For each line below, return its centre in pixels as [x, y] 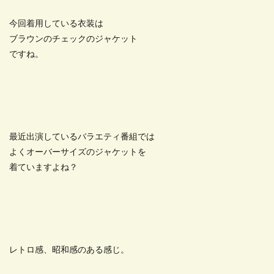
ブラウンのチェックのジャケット [73, 39]
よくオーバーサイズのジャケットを [78, 152]
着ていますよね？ [43, 168]
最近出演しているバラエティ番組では [82, 137]
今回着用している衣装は [56, 24]
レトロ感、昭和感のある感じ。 [69, 250]
